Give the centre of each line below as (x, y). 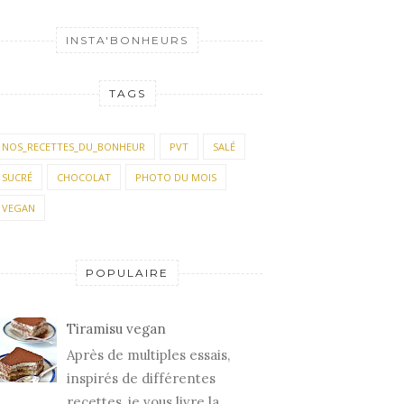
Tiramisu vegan (116, 328)
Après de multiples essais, (148, 354)
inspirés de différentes (141, 378)
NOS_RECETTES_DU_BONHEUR (73, 147)
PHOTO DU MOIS (176, 177)
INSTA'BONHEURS (127, 40)
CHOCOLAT (84, 177)
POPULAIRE (127, 273)
